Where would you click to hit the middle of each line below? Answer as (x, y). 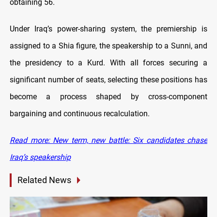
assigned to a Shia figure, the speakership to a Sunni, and (108, 46)
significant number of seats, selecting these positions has (108, 80)
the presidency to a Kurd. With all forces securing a (108, 63)
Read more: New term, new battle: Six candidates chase (108, 140)
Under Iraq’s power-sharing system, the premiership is (108, 29)
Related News (44, 180)
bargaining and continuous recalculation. (80, 114)
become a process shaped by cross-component (108, 97)
